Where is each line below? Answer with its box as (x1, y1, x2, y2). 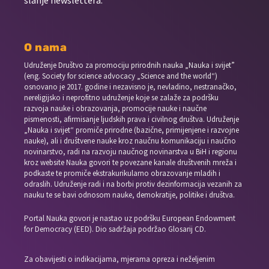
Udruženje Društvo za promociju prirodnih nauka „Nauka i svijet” (24, 59, 235, 70)
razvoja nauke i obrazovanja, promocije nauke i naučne (24, 103, 207, 113)
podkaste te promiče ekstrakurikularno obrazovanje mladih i (24, 168, 221, 178)
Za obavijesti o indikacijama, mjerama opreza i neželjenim (24, 253, 216, 264)
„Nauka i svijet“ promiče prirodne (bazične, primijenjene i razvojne (24, 124, 240, 135)
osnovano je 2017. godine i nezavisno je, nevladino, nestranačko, (24, 81, 237, 92)
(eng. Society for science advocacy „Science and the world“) (24, 70, 218, 81)
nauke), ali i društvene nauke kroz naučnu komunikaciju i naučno (24, 135, 237, 146)
